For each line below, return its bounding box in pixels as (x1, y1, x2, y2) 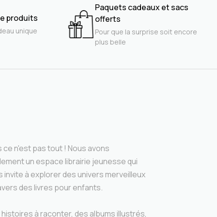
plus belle (94, 37, 126, 46)
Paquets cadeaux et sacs (94, 1, 188, 13)
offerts (94, 13, 121, 24)
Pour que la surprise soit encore (94, 27, 197, 36)
